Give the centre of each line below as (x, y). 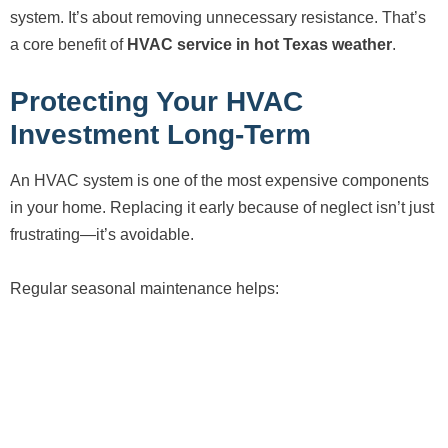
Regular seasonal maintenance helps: (144, 289)
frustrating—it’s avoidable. (102, 235)
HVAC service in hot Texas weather (259, 45)
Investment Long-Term (160, 135)
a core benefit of (68, 45)
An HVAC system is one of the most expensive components (219, 181)
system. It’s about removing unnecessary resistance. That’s (218, 18)
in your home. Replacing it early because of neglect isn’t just (222, 208)
